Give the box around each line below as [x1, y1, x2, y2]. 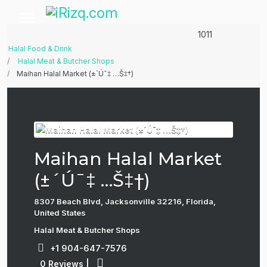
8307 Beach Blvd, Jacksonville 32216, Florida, [34, 196, 216, 206]
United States [34, 207, 86, 218]
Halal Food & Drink [8, 44, 72, 53]
